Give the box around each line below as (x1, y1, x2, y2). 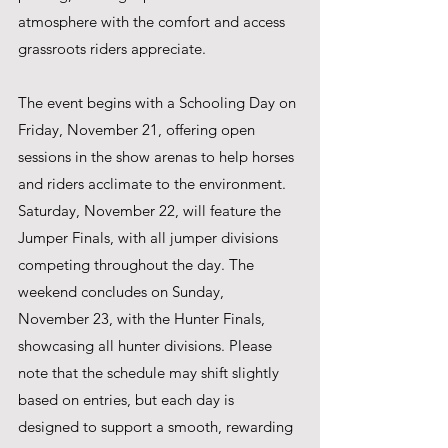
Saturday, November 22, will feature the (18, 200, 285, 220)
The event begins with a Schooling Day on (18, 92, 300, 112)
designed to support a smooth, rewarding (18, 416, 297, 436)
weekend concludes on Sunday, (18, 281, 228, 301)
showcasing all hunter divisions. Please (18, 335, 276, 355)
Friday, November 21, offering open (18, 119, 259, 139)
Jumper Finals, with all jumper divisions (18, 227, 282, 247)
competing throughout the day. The (18, 254, 258, 274)
